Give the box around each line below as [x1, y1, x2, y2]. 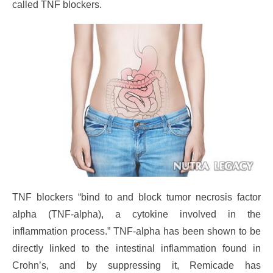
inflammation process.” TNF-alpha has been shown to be [12, 225, 261, 236]
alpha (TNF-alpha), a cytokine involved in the [12, 208, 261, 219]
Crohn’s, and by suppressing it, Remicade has [12, 260, 261, 271]
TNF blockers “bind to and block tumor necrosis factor [12, 191, 261, 202]
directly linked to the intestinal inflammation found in [12, 243, 261, 253]
